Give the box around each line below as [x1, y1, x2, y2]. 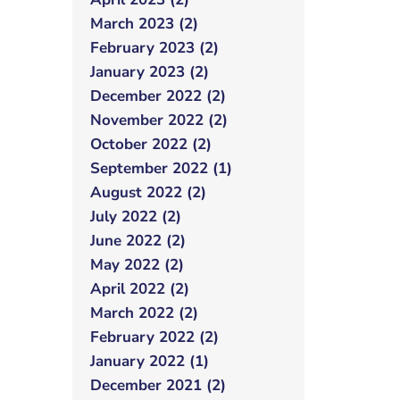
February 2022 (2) [90, 327, 219, 347]
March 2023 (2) [90, 13, 198, 34]
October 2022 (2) [90, 134, 212, 154]
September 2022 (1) [90, 158, 232, 179]
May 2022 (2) [90, 254, 184, 275]
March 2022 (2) [90, 303, 198, 323]
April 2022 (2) [90, 279, 189, 299]
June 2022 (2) [90, 230, 186, 251]
